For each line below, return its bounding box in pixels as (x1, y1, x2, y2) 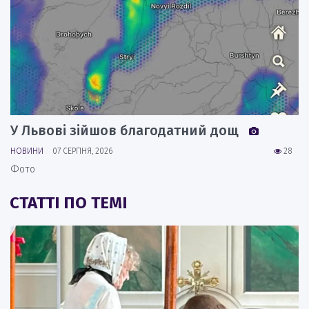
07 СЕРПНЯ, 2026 (52, 146, 112, 156)
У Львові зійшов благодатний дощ (10, 121, 242, 139)
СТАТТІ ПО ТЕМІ (10, 192, 127, 212)
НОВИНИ (10, 146, 43, 156)
